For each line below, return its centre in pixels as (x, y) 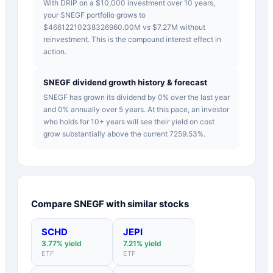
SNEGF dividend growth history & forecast (125, 82)
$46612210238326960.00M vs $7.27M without (124, 27)
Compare (52, 204)
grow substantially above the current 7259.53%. (124, 133)
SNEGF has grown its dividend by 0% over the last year (136, 97)
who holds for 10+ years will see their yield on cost (129, 121)
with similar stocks (147, 204)
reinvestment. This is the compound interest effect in (132, 39)
